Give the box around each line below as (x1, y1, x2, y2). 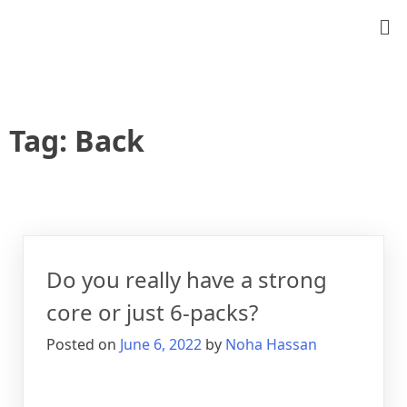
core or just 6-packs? (46, 297, 258, 328)
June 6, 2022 (120, 334, 202, 355)
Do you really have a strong (46, 264, 327, 295)
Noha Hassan (225, 334, 317, 355)
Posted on (46, 334, 120, 355)
